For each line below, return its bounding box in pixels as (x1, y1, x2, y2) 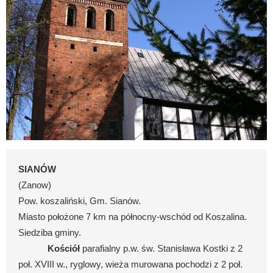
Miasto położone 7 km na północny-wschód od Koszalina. (18, 212, 247, 222)
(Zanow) (18, 180, 51, 191)
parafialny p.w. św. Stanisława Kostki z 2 (82, 244, 243, 254)
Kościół (48, 244, 82, 254)
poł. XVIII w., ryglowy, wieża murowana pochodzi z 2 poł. (18, 260, 243, 270)
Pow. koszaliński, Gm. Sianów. (18, 196, 141, 207)
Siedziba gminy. (18, 228, 81, 238)
